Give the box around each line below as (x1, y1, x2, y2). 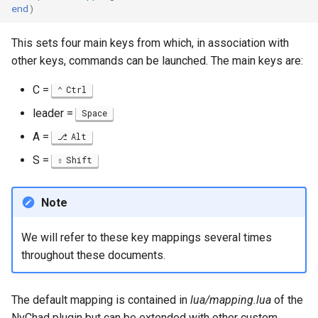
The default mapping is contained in (11, 293, 190, 307)
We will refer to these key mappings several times (21, 230, 272, 244)
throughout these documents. (21, 248, 165, 262)
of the (271, 293, 303, 307)
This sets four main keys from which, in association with (11, 36, 289, 50)
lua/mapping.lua (190, 293, 271, 307)
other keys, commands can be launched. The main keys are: (11, 54, 303, 67)
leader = (33, 106, 76, 120)
